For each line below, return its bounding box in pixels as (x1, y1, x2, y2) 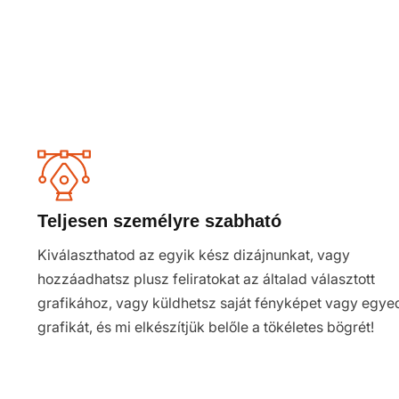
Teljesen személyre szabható (37, 211, 281, 231)
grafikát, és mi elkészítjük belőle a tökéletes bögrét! (37, 318, 374, 336)
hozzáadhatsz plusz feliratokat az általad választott (37, 270, 375, 288)
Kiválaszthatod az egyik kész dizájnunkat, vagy (37, 246, 350, 264)
